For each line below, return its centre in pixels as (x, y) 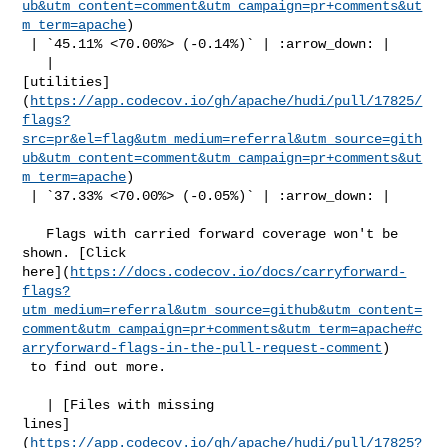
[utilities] (66, 81)
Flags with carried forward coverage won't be (34, 233)
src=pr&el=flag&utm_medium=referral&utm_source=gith (222, 138)
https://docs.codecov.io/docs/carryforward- (238, 271)
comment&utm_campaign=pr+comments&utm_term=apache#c (222, 328)
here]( (46, 271)
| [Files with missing (34, 404)
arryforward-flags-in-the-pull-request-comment (202, 347)
